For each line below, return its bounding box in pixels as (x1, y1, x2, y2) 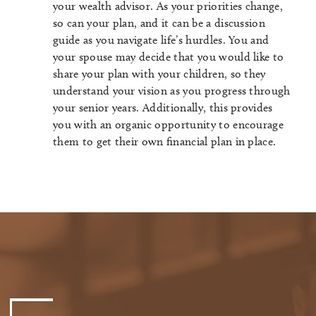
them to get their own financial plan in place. (53, 135, 276, 149)
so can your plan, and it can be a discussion (53, 16, 266, 30)
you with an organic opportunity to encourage (53, 118, 284, 132)
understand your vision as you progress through (53, 84, 291, 98)
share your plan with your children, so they (53, 67, 266, 81)
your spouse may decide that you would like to (53, 50, 284, 64)
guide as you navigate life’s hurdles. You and (53, 33, 269, 47)
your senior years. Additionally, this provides (53, 101, 273, 115)
